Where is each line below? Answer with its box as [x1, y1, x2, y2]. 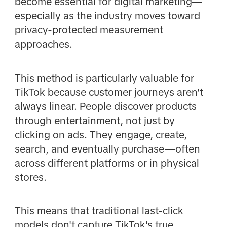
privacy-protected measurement [14, 24, 163, 36]
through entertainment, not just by [14, 115, 175, 126]
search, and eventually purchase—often [14, 143, 200, 155]
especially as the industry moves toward [14, 10, 200, 22]
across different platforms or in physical [14, 157, 199, 169]
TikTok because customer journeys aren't [14, 86, 203, 98]
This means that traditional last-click [14, 205, 183, 216]
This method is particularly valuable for [14, 72, 194, 84]
